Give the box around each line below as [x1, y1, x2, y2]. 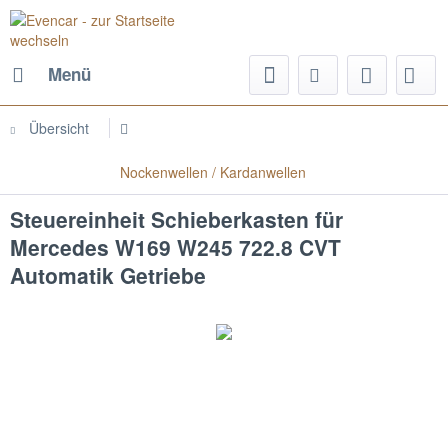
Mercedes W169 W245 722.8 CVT [10, 232, 341, 262]
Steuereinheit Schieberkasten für [10, 204, 343, 234]
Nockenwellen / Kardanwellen [120, 162, 306, 182]
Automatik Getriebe [10, 260, 206, 290]
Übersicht [29, 118, 89, 138]
